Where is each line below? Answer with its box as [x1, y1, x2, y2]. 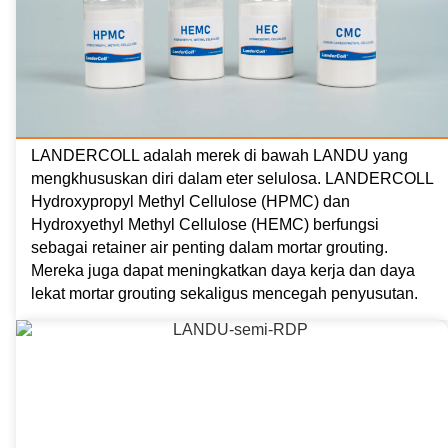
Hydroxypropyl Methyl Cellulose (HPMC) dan [31, 192, 350, 210]
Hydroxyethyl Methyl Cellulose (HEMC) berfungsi [31, 215, 379, 233]
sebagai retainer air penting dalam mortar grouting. [31, 238, 388, 256]
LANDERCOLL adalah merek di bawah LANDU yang [31, 146, 408, 164]
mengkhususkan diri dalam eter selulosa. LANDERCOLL [31, 169, 433, 187]
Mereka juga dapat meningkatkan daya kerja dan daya [31, 261, 415, 279]
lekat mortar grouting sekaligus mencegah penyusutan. [31, 284, 418, 302]
